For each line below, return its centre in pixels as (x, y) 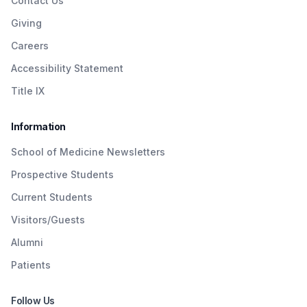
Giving (26, 23)
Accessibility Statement (67, 68)
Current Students (52, 197)
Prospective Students (62, 174)
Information (38, 126)
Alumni (27, 242)
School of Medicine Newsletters (88, 151)
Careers (30, 45)
